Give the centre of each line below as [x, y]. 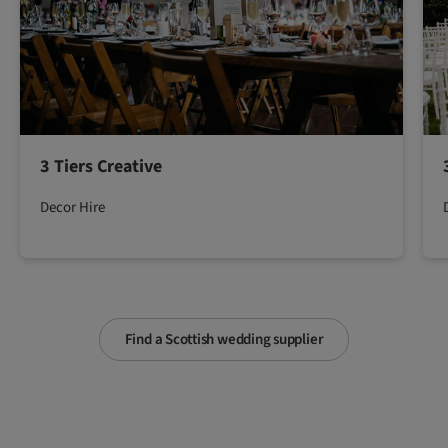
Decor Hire [72, 208]
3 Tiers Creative [101, 167]
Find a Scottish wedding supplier [224, 340]
